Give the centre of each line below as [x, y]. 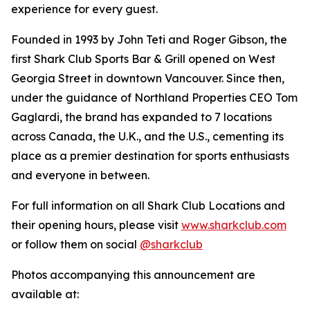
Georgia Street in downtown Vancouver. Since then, [148, 78]
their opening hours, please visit [96, 225]
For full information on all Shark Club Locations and [148, 205]
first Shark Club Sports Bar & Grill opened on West [143, 58]
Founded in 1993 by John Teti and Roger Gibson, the [149, 39]
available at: [46, 294]
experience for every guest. [84, 9]
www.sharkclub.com [234, 225]
